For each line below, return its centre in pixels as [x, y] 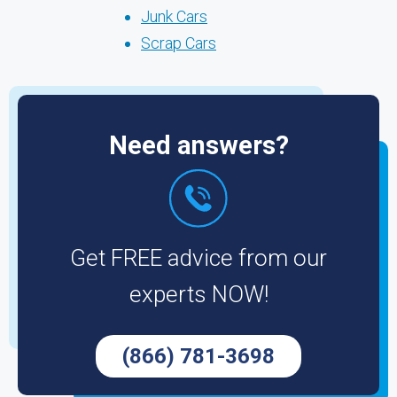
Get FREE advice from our [198, 258]
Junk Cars [174, 16]
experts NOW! [198, 294]
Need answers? [198, 145]
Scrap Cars [179, 43]
